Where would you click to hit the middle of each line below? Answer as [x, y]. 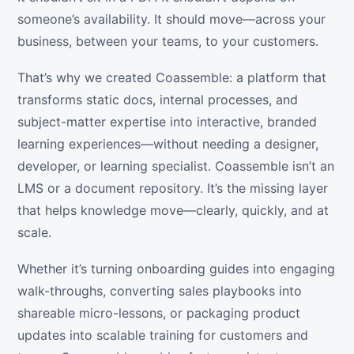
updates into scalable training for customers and [163, 335]
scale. [34, 233]
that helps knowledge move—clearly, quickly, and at [173, 211]
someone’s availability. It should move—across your [171, 19]
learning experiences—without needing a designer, [168, 144]
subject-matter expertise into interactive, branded [167, 122]
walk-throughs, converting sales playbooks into [160, 291]
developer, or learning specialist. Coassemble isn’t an [176, 166]
